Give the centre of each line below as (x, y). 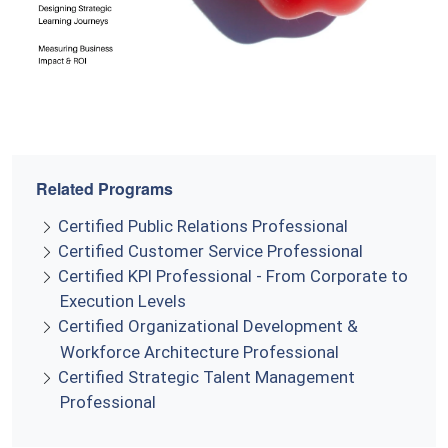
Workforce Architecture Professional (199, 351)
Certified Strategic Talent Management (206, 376)
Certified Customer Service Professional (210, 251)
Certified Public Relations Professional (203, 225)
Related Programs (104, 188)
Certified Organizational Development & (208, 326)
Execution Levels (123, 301)
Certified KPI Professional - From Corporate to (233, 276)
